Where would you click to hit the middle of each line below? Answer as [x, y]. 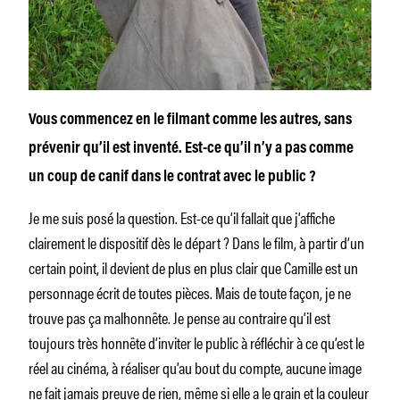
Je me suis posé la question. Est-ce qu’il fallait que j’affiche [182, 217]
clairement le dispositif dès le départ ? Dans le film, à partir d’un [196, 242]
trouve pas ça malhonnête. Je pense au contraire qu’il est [179, 317]
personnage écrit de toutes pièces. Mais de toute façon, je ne [190, 292]
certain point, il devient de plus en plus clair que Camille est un [193, 267]
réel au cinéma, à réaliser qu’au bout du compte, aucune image [195, 367]
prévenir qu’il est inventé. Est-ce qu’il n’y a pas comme [191, 150]
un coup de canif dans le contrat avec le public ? [172, 178]
